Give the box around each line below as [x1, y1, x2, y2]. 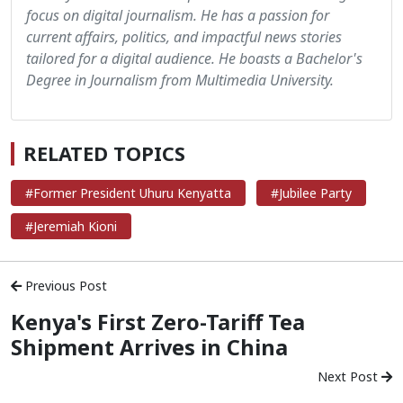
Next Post [318, 367, 381, 385]
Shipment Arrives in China [11, 332, 288, 362]
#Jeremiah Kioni [25, 217, 117, 235]
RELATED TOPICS [23, 139, 185, 166]
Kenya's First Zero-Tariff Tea [11, 307, 305, 336]
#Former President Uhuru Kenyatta [25, 184, 231, 201]
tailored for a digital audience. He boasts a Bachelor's [26, 48, 363, 68]
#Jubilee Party [271, 184, 352, 201]
